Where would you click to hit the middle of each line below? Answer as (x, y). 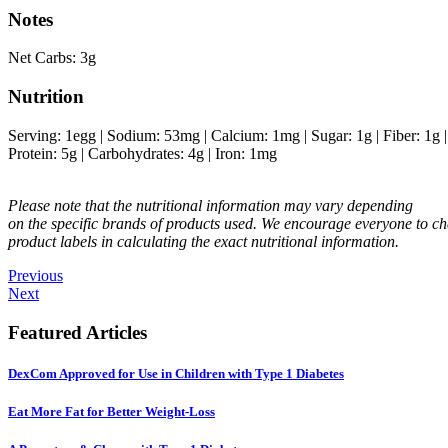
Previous (35, 275)
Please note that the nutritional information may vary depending (210, 205)
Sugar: (333, 135)
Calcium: (241, 135)
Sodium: (135, 135)
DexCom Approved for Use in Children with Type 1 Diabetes (176, 373)
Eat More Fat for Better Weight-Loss (111, 411)
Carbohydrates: (138, 153)
